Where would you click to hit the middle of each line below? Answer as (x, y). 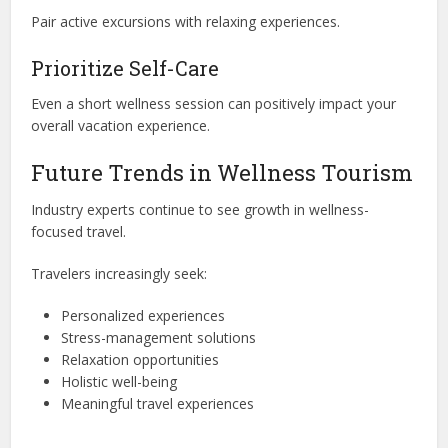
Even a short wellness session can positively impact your (214, 103)
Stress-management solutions (159, 337)
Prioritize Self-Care (125, 67)
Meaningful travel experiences (158, 403)
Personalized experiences (143, 315)
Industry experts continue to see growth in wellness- (200, 209)
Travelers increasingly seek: (119, 273)
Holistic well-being (119, 381)
